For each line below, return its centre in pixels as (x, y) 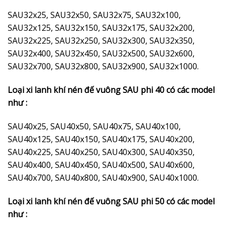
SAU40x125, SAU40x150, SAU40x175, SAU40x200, (101, 139)
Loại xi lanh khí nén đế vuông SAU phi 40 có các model (111, 90)
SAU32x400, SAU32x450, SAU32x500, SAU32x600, (101, 54)
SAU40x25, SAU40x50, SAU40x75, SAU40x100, (94, 126)
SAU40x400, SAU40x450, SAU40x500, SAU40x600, (101, 165)
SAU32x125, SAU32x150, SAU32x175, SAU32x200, (101, 28)
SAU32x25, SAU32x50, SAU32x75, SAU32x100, (94, 15)
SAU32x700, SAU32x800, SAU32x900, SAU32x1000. (103, 66)
